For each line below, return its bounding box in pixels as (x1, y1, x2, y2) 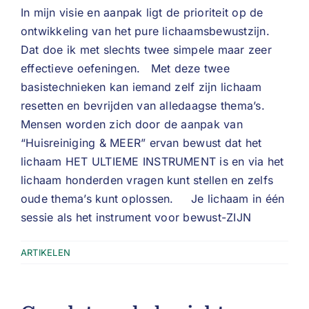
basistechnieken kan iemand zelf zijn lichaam (21, 80, 262, 94)
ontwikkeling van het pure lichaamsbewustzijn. (21, 24, 284, 38)
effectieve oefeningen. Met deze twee (21, 61, 230, 75)
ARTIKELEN (21, 247, 71, 258)
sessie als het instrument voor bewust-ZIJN (21, 210, 252, 224)
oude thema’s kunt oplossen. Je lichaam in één (21, 192, 285, 206)
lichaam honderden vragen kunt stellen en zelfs (21, 173, 274, 187)
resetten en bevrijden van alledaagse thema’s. (21, 99, 283, 112)
